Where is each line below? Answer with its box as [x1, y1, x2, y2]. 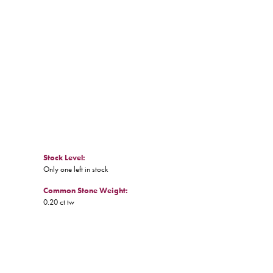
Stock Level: [43, 152, 85, 163]
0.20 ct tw [43, 197, 74, 208]
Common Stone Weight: [43, 185, 128, 196]
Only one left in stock [43, 164, 108, 175]
